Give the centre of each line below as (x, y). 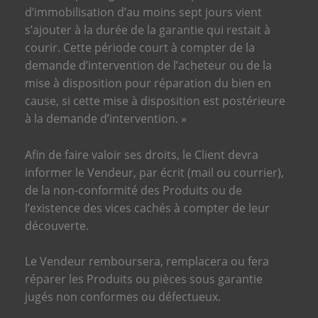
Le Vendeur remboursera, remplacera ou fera (147, 262)
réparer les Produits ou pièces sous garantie (143, 279)
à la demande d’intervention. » (105, 119)
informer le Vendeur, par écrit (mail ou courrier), (154, 172)
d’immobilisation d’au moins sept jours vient (143, 12)
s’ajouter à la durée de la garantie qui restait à (147, 30)
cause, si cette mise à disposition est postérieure (155, 101)
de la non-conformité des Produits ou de (133, 190)
